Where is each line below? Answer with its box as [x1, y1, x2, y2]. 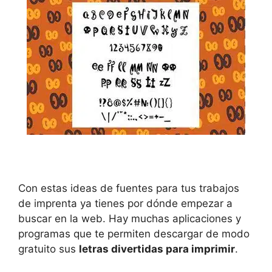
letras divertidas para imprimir [79, 242, 235, 255]
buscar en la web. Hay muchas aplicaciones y [18, 212, 241, 225]
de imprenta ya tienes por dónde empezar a [18, 197, 233, 209]
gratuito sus [18, 242, 79, 255]
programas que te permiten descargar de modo [18, 227, 250, 240]
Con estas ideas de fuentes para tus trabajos [18, 182, 239, 194]
